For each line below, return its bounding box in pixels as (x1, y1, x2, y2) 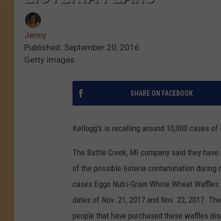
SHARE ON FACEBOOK (130, 89, 193, 98)
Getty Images (24, 55, 74, 65)
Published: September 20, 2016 (24, 42, 140, 53)
